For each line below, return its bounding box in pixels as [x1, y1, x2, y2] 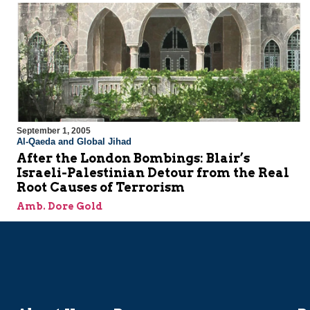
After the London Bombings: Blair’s [17, 151, 250, 166]
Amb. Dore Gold [17, 201, 102, 212]
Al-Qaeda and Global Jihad [17, 136, 131, 147]
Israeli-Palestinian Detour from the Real [17, 165, 289, 181]
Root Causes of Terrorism [17, 180, 185, 195]
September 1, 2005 [17, 126, 91, 136]
